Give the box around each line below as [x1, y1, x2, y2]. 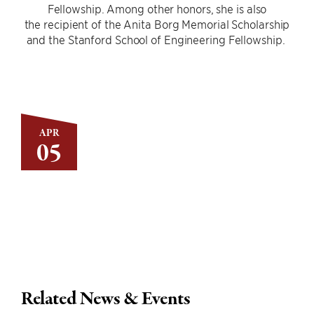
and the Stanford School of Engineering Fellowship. [26, 32, 288, 46]
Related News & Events [21, 287, 191, 312]
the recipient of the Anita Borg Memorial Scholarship [24, 17, 290, 31]
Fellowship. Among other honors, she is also [47, 1, 267, 15]
